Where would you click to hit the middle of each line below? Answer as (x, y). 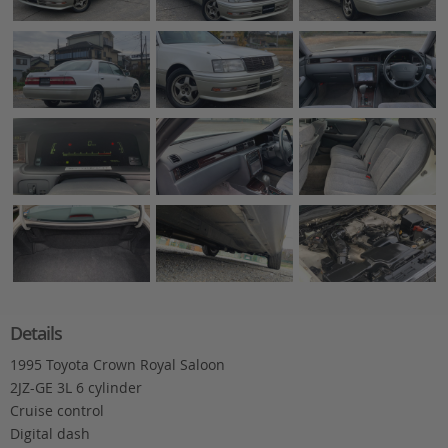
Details (35, 333)
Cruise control (56, 411)
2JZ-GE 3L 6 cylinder (75, 388)
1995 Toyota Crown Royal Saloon (117, 365)
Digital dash (49, 434)
